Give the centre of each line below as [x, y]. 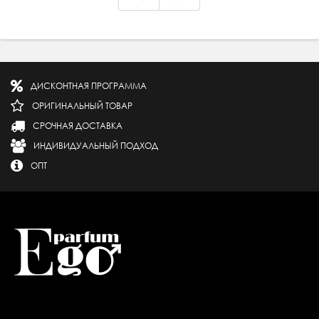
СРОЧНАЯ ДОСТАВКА [78, 126]
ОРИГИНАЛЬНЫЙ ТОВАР [82, 106]
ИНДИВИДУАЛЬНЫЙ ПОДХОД [96, 146]
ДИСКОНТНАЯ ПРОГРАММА [89, 86]
